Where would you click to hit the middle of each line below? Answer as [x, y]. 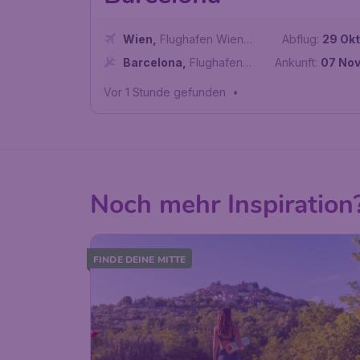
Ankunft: [297, 63]
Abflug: [301, 39]
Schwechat [152, 56]
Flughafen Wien [202, 39]
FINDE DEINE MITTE [140, 259]
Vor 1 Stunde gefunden [165, 92]
